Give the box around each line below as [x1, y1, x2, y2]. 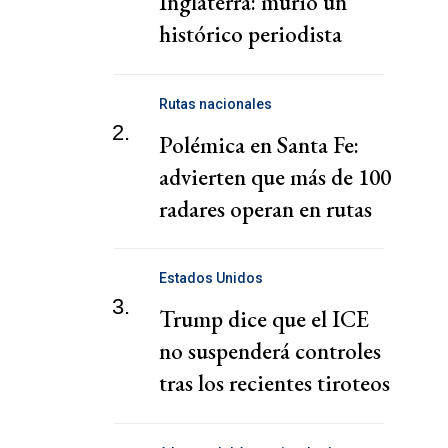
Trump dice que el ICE [159, 304, 369, 335]
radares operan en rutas [159, 193, 372, 224]
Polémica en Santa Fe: [159, 129, 359, 160]
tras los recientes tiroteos [159, 368, 390, 399]
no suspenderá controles [159, 336, 381, 367]
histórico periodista [159, 19, 342, 50]
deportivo [159, 51, 249, 82]
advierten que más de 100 [159, 161, 391, 192]
